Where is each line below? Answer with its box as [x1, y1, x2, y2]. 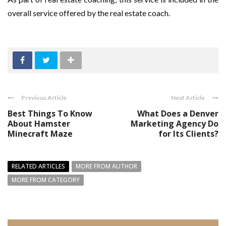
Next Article [171, 94, 205, 101]
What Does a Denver [137, 108, 218, 119]
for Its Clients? [158, 128, 218, 139]
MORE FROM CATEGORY [12, 176, 80, 184]
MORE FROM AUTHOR [76, 162, 137, 171]
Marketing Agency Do [131, 118, 218, 129]
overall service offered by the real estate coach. [8, 8, 170, 18]
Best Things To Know [8, 108, 92, 119]
